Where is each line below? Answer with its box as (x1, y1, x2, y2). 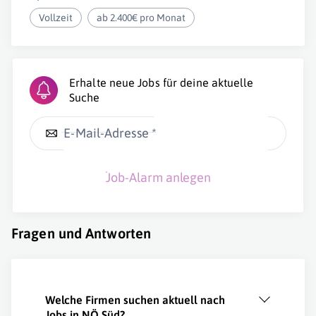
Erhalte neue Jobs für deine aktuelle (69, 76, 253, 89)
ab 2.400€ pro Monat (97, 12, 186, 23)
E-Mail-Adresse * (63, 126, 157, 140)
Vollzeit (39, 12, 73, 23)
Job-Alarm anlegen (105, 170, 211, 185)
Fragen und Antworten (11, 225, 151, 241)
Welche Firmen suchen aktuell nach (45, 293, 225, 306)
